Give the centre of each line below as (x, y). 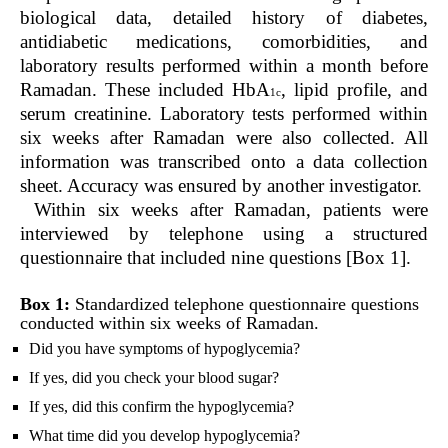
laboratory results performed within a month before (224, 66)
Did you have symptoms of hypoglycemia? (164, 348)
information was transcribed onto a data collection (224, 162)
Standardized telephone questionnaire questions (244, 303)
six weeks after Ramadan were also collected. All (224, 138)
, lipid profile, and (354, 90)
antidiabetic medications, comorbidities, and (224, 42)
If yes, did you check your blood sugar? (154, 377)
